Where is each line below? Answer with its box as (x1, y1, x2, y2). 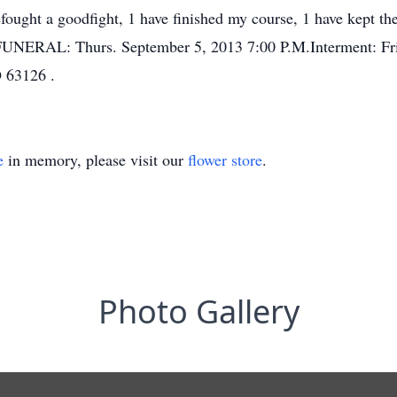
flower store (188, 149, 262, 170)
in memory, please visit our (4, 149, 188, 170)
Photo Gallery (97, 290, 300, 333)
